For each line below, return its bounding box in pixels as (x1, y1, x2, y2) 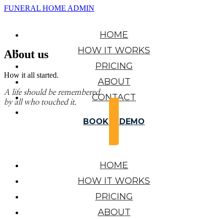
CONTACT (92, 92, 136, 103)
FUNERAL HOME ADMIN (4, 4, 94, 12)
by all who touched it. (4, 98, 76, 106)
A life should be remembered (4, 88, 100, 96)
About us (4, 47, 48, 61)
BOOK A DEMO (83, 117, 145, 126)
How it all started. (4, 70, 59, 79)
